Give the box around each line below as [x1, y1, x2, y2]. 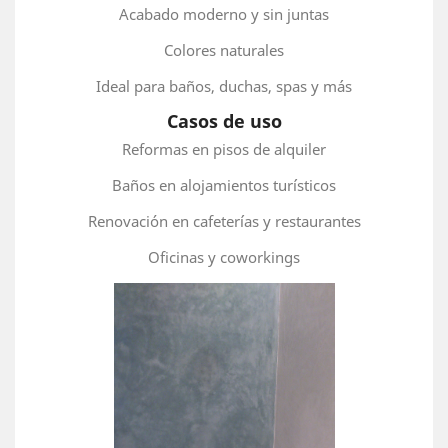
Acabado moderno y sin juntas [119, 4, 329, 24]
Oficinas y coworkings [148, 247, 300, 267]
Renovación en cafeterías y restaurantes [87, 211, 361, 231]
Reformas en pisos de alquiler [122, 139, 326, 159]
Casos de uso [166, 109, 282, 133]
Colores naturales [164, 40, 284, 60]
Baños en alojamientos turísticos [112, 175, 336, 195]
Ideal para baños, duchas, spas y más [96, 76, 352, 96]
